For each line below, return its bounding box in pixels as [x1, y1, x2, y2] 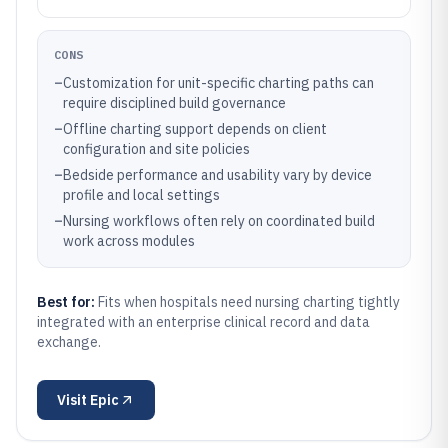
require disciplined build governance [63, 94, 286, 112]
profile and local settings [63, 186, 220, 204]
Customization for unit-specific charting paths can [63, 74, 374, 92]
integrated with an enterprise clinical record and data [37, 313, 370, 331]
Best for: [37, 293, 98, 311]
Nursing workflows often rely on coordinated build [63, 212, 375, 230]
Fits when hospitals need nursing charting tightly [98, 293, 400, 311]
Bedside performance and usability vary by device [63, 166, 372, 184]
